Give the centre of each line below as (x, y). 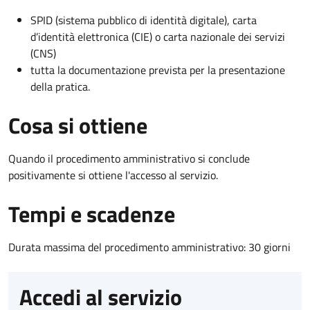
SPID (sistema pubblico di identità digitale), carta (144, 20)
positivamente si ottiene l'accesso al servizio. (113, 175)
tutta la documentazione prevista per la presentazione (158, 70)
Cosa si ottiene (78, 125)
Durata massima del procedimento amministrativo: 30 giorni (149, 247)
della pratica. (60, 86)
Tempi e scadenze (92, 213)
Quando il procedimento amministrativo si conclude (129, 158)
